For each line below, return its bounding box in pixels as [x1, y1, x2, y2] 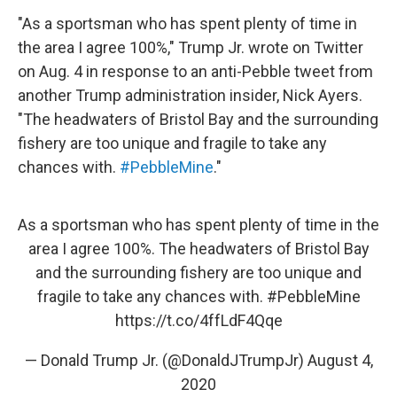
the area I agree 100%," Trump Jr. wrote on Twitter [18, 38, 363, 57]
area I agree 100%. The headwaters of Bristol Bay [27, 239, 370, 258]
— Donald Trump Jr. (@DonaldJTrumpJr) [24, 351, 307, 370]
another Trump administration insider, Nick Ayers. [18, 86, 362, 105]
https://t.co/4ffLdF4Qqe [114, 311, 283, 330]
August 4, [307, 351, 373, 370]
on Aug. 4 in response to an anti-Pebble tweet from [18, 62, 373, 81]
